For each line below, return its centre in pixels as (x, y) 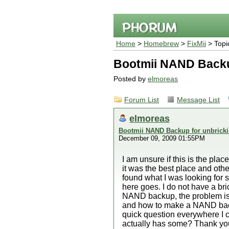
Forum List (142, 100)
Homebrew (161, 44)
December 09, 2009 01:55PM (162, 138)
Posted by (131, 79)
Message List (198, 100)
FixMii (197, 44)
